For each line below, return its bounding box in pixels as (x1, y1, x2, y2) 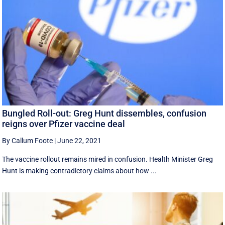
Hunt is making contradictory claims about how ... (2, 166, 157, 175)
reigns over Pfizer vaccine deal (2, 118, 126, 129)
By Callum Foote (2, 136, 53, 145)
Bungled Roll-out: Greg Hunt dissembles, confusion (2, 107, 207, 119)
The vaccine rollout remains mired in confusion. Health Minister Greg (2, 155, 213, 163)
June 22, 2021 (57, 136, 102, 145)
